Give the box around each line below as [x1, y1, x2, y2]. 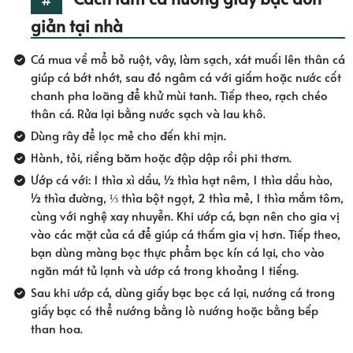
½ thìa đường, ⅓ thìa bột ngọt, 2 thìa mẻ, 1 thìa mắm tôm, [30, 189, 344, 206]
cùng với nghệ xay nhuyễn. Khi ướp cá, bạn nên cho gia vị [30, 207, 340, 225]
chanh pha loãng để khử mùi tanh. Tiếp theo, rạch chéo [30, 87, 328, 104]
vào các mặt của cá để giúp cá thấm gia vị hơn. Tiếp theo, [30, 225, 340, 243]
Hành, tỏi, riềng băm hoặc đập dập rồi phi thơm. [30, 149, 292, 166]
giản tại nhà [30, 14, 123, 38]
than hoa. [30, 320, 83, 337]
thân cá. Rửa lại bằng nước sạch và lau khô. [30, 105, 266, 122]
